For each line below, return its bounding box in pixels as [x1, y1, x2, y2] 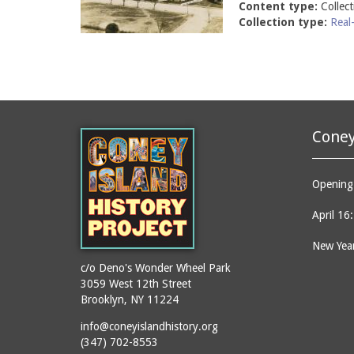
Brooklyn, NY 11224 [81, 293, 179, 306]
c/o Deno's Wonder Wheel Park [81, 262, 231, 274]
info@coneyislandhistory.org [81, 320, 218, 333]
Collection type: [239, 16, 330, 28]
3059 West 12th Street [81, 277, 191, 290]
